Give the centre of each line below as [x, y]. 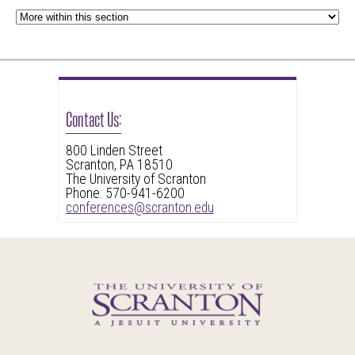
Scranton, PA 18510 [119, 164]
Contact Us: [93, 117]
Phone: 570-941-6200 [125, 193]
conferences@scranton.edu [139, 207]
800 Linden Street [114, 150]
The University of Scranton [136, 179]
